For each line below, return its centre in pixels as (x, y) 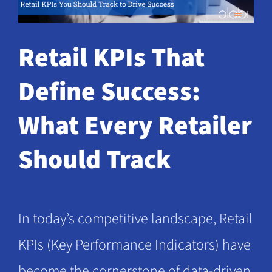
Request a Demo (59, 21)
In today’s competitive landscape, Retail (135, 219)
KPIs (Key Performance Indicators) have (134, 245)
